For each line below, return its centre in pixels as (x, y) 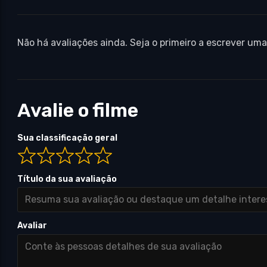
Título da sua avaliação (67, 179)
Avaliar (32, 226)
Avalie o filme (78, 111)
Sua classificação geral (68, 138)
